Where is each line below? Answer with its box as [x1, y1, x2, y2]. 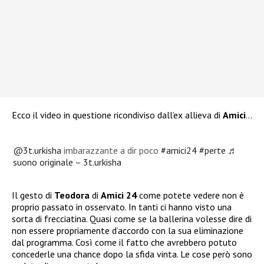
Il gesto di [12, 189, 54, 201]
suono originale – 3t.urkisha [13, 156, 122, 168]
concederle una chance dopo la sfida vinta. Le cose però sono [12, 247, 252, 260]
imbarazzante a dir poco [61, 144, 161, 156]
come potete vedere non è [139, 189, 244, 201]
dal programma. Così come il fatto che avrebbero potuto [12, 236, 237, 248]
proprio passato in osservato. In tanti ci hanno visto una [12, 200, 232, 213]
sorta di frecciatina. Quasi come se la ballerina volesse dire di [12, 212, 252, 225]
